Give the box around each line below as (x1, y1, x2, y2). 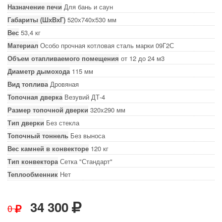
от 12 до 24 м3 (121, 54, 165, 63)
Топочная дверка (7, 92, 62, 102)
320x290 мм (90, 105, 125, 114)
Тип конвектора (7, 157, 58, 166)
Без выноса (70, 131, 105, 140)
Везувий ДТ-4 (64, 92, 105, 102)
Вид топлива (7, 79, 48, 89)
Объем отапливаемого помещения (7, 54, 119, 63)
